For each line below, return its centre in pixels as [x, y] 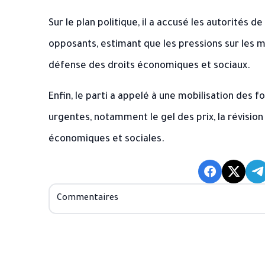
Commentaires [88, 199]
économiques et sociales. [106, 140]
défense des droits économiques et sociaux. [149, 66]
